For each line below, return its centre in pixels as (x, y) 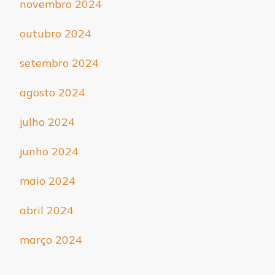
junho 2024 (49, 151)
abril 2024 (47, 210)
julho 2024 (47, 122)
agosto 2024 (52, 92)
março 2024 (51, 239)
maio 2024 (48, 180)
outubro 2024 (56, 33)
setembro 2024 (59, 63)
